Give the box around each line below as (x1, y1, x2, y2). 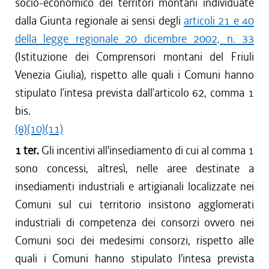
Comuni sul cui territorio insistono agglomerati (15, 197, 254, 212)
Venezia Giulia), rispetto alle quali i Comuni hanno (15, 67, 254, 82)
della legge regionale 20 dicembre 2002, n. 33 (15, 31, 254, 46)
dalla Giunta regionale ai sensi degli (15, 13, 184, 28)
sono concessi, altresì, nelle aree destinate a (15, 161, 254, 176)
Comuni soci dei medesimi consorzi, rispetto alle (15, 233, 254, 248)
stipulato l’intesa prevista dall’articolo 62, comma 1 (15, 85, 254, 100)
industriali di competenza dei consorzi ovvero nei (15, 215, 254, 230)
